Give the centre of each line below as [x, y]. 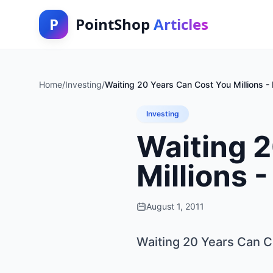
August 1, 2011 [175, 206]
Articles [181, 24]
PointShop [115, 24]
